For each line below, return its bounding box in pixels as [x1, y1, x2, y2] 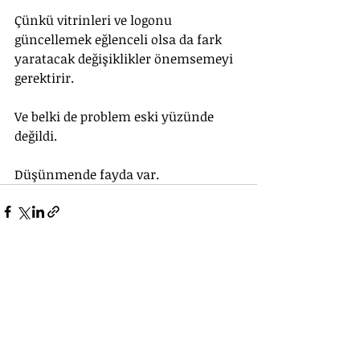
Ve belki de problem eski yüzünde [14, 108, 217, 125]
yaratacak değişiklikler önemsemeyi [14, 50, 236, 67]
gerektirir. [14, 69, 74, 87]
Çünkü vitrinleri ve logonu [14, 11, 175, 29]
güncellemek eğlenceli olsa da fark [14, 31, 225, 48]
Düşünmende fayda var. [14, 166, 159, 183]
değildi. [14, 127, 60, 145]
